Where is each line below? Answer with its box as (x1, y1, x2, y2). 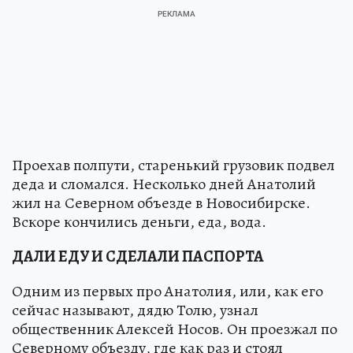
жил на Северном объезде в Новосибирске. (12, 191, 310, 214)
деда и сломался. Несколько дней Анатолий (12, 173, 316, 195)
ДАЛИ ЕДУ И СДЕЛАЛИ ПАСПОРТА (12, 245, 264, 267)
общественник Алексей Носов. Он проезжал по (12, 318, 337, 340)
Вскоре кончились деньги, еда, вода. (12, 210, 266, 232)
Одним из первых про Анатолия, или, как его (12, 280, 323, 302)
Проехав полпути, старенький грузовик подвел (12, 154, 335, 176)
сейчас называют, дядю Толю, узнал (12, 299, 258, 321)
